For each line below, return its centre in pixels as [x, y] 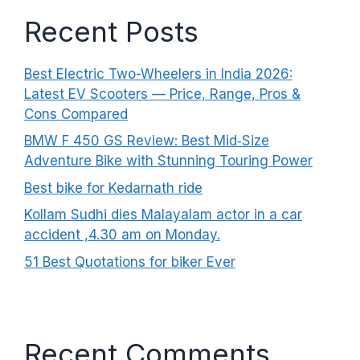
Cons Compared [76, 114]
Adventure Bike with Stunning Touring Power [168, 161]
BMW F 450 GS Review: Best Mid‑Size [147, 141]
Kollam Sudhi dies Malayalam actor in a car [163, 215]
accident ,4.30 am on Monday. [122, 235]
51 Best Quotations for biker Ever [130, 262]
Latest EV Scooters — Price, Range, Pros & [162, 94]
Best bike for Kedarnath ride [113, 188]
